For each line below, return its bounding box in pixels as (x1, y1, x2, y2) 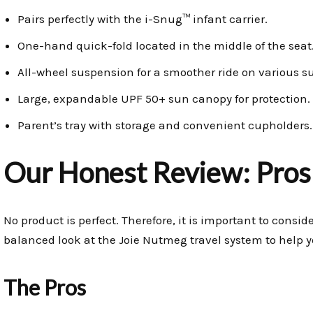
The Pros (3, 275, 86, 300)
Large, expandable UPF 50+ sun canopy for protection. (17, 92, 310, 106)
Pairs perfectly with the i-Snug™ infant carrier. (17, 12, 268, 27)
